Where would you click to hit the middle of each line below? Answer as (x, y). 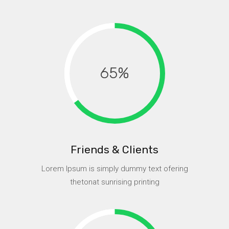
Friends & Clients (114, 150)
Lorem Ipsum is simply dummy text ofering (114, 169)
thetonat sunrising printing (114, 182)
